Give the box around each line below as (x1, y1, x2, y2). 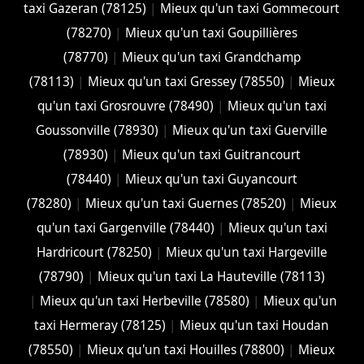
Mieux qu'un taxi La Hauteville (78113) (97, 267, 325, 285)
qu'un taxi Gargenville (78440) (36, 219, 214, 236)
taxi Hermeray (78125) (34, 316, 167, 334)
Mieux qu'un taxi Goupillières (124, 24, 297, 41)
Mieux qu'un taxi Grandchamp (121, 48, 301, 66)
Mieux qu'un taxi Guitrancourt (121, 145, 301, 163)
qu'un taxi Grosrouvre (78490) (37, 97, 214, 115)
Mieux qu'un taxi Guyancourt (124, 170, 297, 188)
